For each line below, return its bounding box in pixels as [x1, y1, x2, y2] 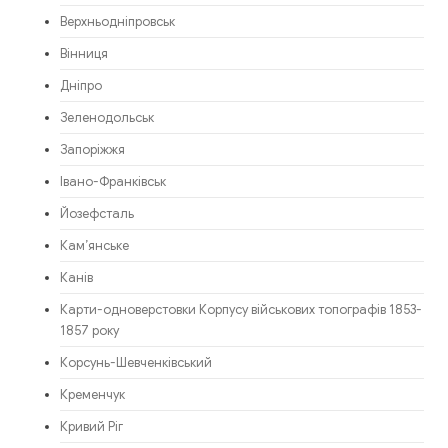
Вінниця [60, 46, 108, 63]
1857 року [60, 323, 119, 340]
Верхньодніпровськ [60, 14, 175, 31]
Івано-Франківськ [60, 174, 166, 191]
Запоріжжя [60, 142, 125, 159]
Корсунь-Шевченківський [60, 355, 212, 372]
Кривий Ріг [60, 419, 123, 436]
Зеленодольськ [60, 110, 154, 127]
